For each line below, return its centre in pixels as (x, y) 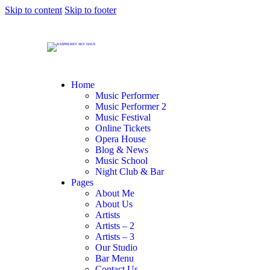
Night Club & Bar (130, 171)
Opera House (121, 139)
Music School (121, 161)
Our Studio (116, 247)
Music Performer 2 (131, 106)
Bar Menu (115, 258)
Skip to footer (90, 10)
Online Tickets (123, 128)
